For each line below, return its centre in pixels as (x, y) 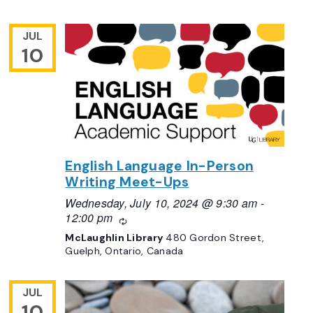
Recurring (146, 219)
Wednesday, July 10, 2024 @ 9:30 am (161, 203)
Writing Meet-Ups (127, 182)
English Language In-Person (160, 166)
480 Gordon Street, (215, 238)
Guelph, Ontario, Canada (124, 251)
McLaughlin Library (116, 238)
